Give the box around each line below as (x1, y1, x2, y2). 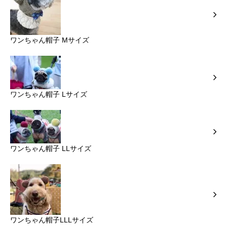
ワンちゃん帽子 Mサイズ (10, 36, 89, 45)
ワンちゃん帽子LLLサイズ (10, 216, 93, 224)
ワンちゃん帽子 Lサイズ (10, 90, 87, 99)
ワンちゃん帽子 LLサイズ (10, 144, 91, 153)
